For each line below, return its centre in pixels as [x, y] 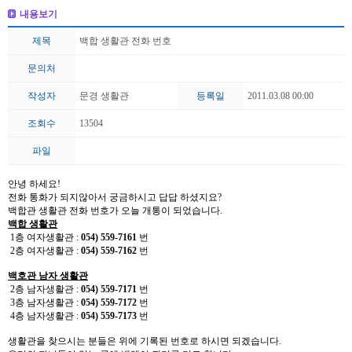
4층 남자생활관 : [44, 316]
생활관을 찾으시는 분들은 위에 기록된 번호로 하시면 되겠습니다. [145, 341]
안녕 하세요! [34, 184]
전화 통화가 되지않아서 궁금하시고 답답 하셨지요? [115, 198]
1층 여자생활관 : [44, 238]
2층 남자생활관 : [44, 290]
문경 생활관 [104, 96]
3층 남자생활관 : [46, 303]
